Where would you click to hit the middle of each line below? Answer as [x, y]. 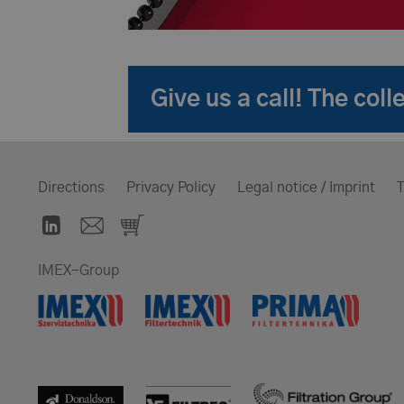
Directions [71, 188]
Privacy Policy [171, 188]
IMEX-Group [78, 271]
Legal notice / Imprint [306, 188]
